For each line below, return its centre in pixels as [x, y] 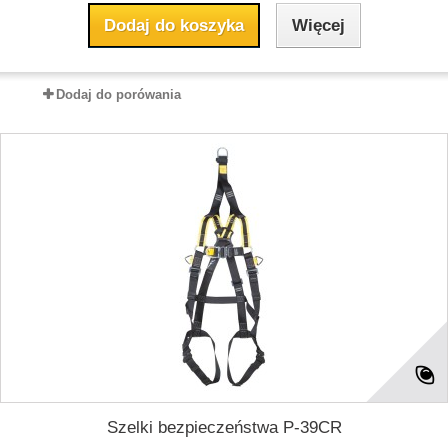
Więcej [318, 25]
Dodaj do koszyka [173, 25]
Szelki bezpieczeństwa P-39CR [224, 427]
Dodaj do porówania [118, 94]
